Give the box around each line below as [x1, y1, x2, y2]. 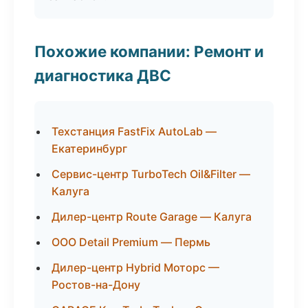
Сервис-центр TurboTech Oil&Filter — [52, 167, 250, 181]
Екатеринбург [52, 142, 127, 155]
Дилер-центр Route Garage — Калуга [52, 210, 252, 223]
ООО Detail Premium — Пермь [52, 235, 210, 249]
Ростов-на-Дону [52, 278, 140, 291]
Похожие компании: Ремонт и [34, 42, 264, 60]
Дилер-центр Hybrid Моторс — [52, 261, 219, 274]
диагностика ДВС [34, 66, 171, 85]
